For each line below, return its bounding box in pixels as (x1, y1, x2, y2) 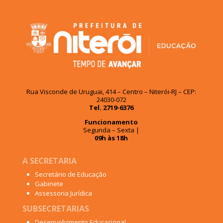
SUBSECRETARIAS (22, 203, 89, 214)
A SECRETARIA (22, 155, 77, 166)
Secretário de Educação (34, 169, 107, 179)
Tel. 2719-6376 (89, 103, 134, 112)
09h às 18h (95, 133, 128, 142)
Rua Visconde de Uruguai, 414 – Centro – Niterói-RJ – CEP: (26, 87, 197, 96)
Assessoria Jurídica (34, 188, 92, 198)
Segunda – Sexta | (83, 125, 140, 134)
